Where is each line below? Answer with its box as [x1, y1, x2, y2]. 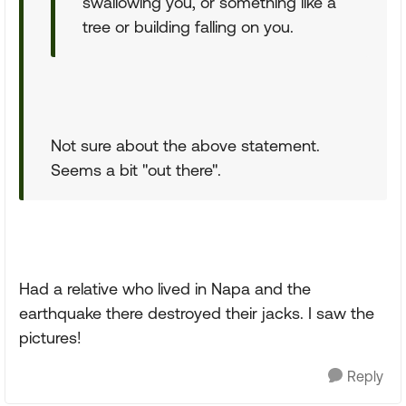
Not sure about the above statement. [51, 136, 320, 155]
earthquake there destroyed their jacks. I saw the [19, 304, 374, 323]
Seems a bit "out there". [51, 160, 221, 179]
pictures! [19, 328, 82, 347]
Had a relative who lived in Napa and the [19, 279, 311, 298]
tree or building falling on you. [82, 17, 294, 36]
